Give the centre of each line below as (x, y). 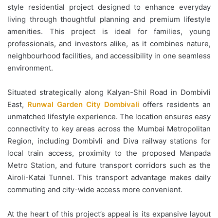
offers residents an (175, 104)
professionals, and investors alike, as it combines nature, (109, 43)
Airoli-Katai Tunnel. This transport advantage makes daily (109, 177)
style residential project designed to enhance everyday (109, 7)
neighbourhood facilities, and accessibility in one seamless (109, 55)
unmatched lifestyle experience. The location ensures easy (109, 116)
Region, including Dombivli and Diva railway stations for (109, 141)
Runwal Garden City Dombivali (83, 104)
